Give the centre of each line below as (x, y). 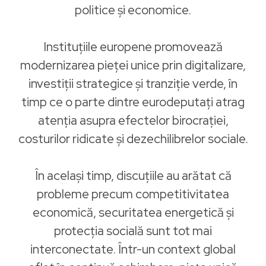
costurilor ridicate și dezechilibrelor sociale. (133, 139)
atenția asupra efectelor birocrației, (133, 120)
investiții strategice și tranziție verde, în (133, 83)
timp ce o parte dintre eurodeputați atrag (133, 102)
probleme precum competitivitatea (133, 194)
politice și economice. (133, 10)
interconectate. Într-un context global (133, 249)
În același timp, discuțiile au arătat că (133, 175)
